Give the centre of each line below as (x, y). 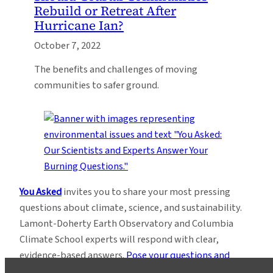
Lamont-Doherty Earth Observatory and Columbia (126, 223)
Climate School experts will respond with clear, (119, 239)
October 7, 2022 (67, 46)
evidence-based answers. (73, 255)
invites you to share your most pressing (146, 192)
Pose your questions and (178, 255)
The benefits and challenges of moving (116, 69)
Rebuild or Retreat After (105, 11)
